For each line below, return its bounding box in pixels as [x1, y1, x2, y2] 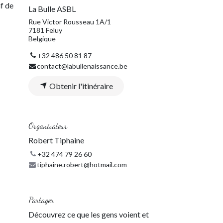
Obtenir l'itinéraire [47, 81, 113, 91]
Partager [28, 195, 54, 205]
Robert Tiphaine [28, 135, 84, 145]
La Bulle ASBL [28, 4, 76, 14]
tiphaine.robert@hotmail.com [36, 160, 127, 169]
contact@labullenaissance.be [36, 61, 127, 70]
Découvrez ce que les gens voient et [28, 209, 149, 219]
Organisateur [28, 120, 67, 130]
